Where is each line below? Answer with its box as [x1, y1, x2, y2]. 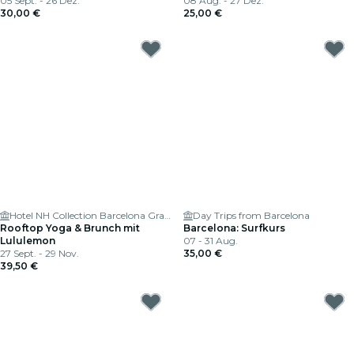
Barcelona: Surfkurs [183, 222, 285, 234]
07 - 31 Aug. [183, 235, 238, 247]
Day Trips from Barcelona [193, 209, 310, 221]
